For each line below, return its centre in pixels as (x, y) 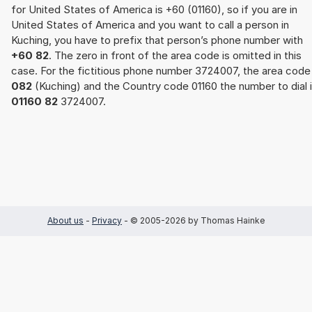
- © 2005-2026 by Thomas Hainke (193, 221)
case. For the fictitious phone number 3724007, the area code (161, 71)
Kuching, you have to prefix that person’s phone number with (157, 40)
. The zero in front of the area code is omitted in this (175, 56)
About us (65, 221)
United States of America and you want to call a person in (150, 25)
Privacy (107, 221)
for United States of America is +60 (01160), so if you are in (154, 10)
